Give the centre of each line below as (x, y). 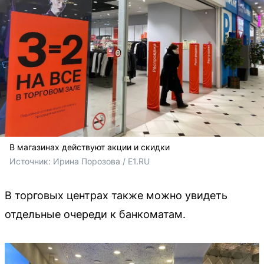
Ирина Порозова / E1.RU (101, 161)
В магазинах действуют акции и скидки (90, 147)
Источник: (31, 161)
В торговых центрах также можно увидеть (116, 195)
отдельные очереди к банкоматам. (95, 214)
